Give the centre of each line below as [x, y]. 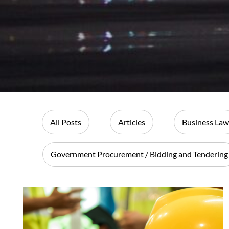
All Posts [66, 122]
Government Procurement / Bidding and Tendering [139, 154]
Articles [132, 122]
